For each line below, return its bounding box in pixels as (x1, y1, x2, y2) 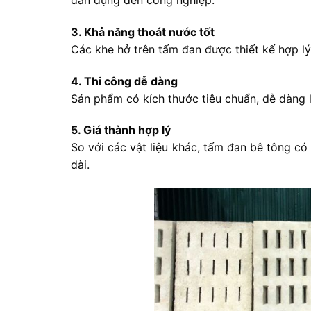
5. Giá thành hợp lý (71, 123, 171, 137)
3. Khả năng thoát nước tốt (71, 24, 215, 39)
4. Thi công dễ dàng (71, 74, 178, 88)
